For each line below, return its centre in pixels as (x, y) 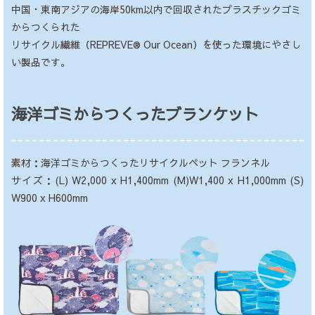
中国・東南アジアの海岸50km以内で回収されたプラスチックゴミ (156, 9)
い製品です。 (40, 62)
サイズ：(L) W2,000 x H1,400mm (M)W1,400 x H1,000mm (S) (157, 180)
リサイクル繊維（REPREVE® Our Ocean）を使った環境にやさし (156, 44)
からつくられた (45, 26)
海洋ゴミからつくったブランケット (135, 113)
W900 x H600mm (49, 197)
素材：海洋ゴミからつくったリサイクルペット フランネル (140, 162)
